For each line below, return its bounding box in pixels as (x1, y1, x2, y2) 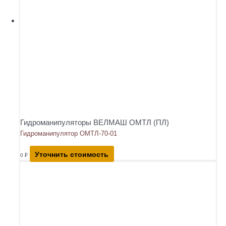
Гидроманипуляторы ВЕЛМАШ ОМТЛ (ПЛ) (20, 118, 169, 127)
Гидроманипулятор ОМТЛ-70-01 (20, 129, 117, 137)
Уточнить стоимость (35, 149, 109, 159)
